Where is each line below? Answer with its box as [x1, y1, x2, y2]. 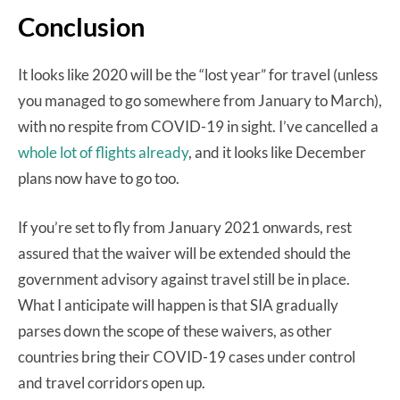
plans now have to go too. [18, 169, 182, 188]
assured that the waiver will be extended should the [18, 244, 351, 263]
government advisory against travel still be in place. [18, 270, 350, 289]
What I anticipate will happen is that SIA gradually [18, 296, 338, 315]
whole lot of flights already [18, 143, 188, 162]
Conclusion [18, 11, 145, 43]
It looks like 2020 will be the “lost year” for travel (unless [18, 65, 378, 85]
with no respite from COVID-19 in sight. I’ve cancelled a [18, 117, 379, 137]
